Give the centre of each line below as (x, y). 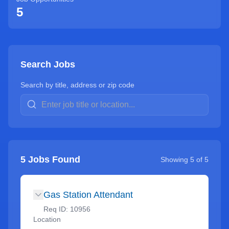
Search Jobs (48, 64)
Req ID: (57, 209)
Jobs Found (53, 159)
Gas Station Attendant (88, 195)
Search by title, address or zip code (77, 85)
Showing (175, 159)
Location (47, 219)
